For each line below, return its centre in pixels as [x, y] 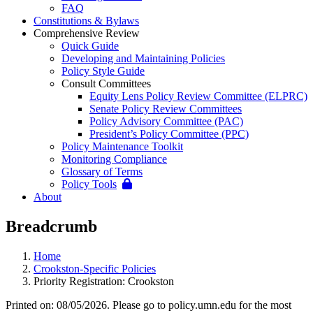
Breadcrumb [51, 226]
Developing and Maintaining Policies [143, 58]
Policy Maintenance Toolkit [122, 146]
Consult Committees [106, 83]
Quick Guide [90, 46]
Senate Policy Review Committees [166, 109]
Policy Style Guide [103, 71]
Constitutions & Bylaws [86, 21]
